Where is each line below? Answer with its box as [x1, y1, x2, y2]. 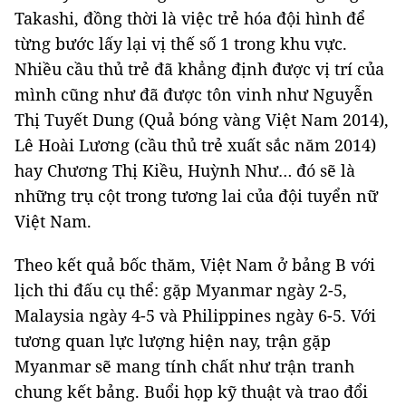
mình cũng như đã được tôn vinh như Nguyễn [14, 83, 373, 105]
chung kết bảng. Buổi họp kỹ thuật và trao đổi [14, 381, 368, 402]
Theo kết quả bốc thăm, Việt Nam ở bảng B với [14, 254, 375, 275]
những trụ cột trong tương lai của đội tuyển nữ [14, 185, 378, 207]
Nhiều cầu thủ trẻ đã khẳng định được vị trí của [14, 58, 384, 80]
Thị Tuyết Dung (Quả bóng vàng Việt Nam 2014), [14, 109, 389, 130]
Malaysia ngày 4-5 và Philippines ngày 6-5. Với [14, 304, 376, 326]
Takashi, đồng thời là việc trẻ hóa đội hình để [14, 7, 365, 29]
